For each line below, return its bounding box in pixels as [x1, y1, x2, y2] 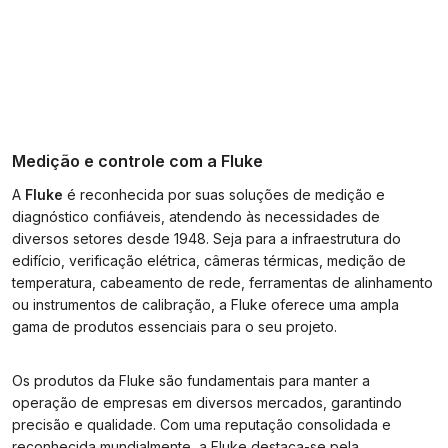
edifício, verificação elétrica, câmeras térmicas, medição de [12, 252, 406, 269]
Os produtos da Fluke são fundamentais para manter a [12, 372, 370, 389]
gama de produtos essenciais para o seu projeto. [12, 318, 337, 335]
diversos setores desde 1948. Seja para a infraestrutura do [12, 230, 401, 247]
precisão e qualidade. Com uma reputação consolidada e [12, 416, 391, 433]
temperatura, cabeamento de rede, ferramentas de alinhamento [12, 274, 433, 291]
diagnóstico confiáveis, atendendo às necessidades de [12, 208, 380, 225]
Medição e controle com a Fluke [12, 151, 263, 171]
